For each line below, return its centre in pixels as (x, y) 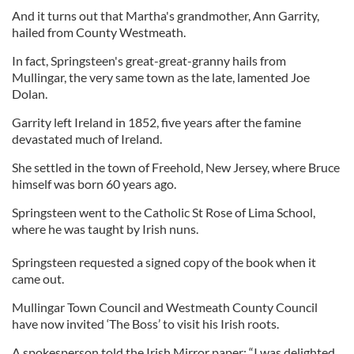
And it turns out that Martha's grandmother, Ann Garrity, (166, 15)
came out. (38, 279)
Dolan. (30, 94)
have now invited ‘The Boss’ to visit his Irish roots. (145, 324)
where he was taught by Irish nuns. (105, 229)
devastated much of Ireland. (87, 139)
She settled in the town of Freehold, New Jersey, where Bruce (176, 167)
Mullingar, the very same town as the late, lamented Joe (161, 77)
